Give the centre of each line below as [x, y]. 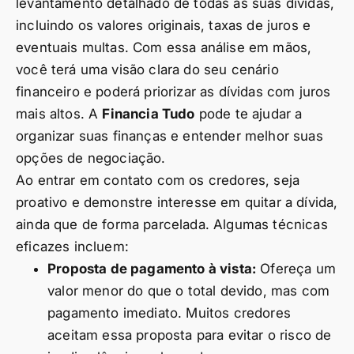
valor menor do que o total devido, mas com [189, 291]
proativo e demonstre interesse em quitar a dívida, [177, 202]
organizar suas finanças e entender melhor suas [169, 136]
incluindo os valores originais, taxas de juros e [164, 25]
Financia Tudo [149, 114]
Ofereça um [296, 269]
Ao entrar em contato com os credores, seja [158, 180]
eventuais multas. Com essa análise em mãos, [164, 47]
